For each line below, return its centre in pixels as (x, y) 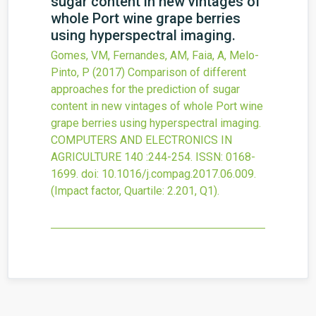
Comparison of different (187, 72)
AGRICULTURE (86, 157)
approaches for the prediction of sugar (145, 89)
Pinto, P (70, 72)
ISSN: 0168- (225, 157)
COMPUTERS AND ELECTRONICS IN (141, 140)
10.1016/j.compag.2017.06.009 (178, 174)
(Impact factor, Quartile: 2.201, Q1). (135, 191)
